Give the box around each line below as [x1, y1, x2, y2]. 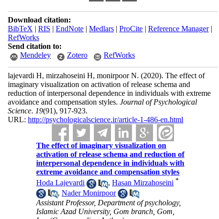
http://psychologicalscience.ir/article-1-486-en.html [27, 115, 183, 124]
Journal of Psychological [119, 98, 197, 106]
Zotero [66, 51, 88, 59]
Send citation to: [7, 42, 62, 50]
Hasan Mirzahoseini [112, 178, 174, 187]
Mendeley [20, 51, 51, 59]
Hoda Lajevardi [36, 178, 85, 187]
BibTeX [7, 24, 33, 33]
